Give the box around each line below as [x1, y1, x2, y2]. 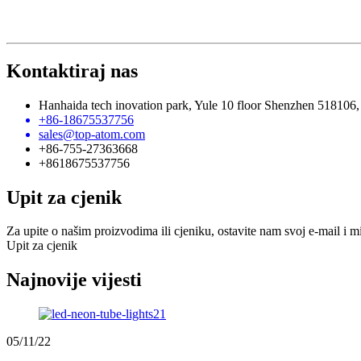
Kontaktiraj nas [6, 60, 138, 81]
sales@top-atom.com [39, 127, 145, 141]
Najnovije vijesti [6, 269, 142, 291]
